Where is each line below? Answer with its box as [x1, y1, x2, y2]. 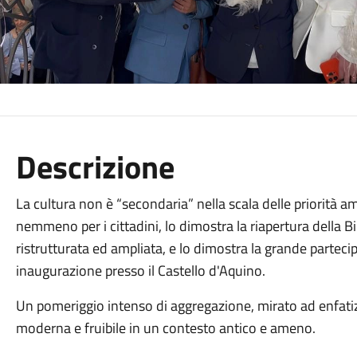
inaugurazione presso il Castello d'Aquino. [15, 260, 265, 281]
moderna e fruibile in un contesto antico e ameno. [15, 317, 316, 339]
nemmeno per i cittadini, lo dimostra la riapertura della [15, 215, 344, 237]
